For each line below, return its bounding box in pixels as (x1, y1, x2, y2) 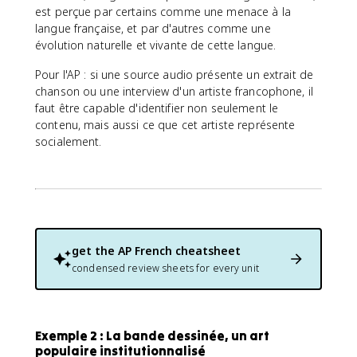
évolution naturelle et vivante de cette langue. (35, 37, 277, 53)
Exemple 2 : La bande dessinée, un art (35, 327, 269, 343)
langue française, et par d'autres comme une (35, 20, 271, 36)
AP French (118, 242, 172, 258)
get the (72, 242, 118, 258)
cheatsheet (172, 242, 241, 258)
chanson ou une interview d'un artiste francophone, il (35, 83, 313, 99)
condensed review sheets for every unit (72, 261, 259, 275)
